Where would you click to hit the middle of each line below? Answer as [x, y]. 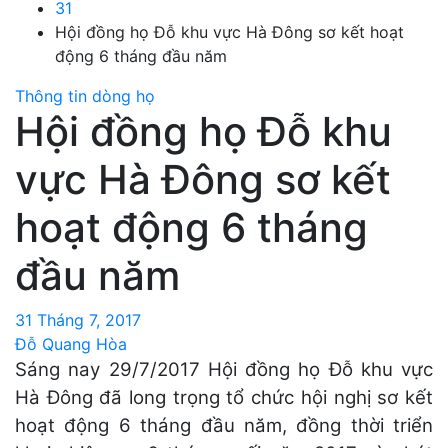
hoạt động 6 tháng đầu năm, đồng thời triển [224, 425]
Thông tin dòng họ [85, 95]
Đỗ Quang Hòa [71, 343]
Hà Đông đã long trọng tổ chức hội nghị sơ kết [224, 397]
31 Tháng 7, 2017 [78, 319]
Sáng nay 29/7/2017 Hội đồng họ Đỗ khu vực [224, 369]
